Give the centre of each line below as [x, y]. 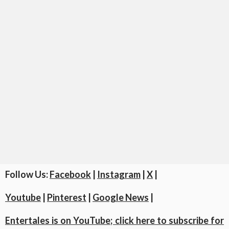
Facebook [70, 175]
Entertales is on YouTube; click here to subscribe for [114, 221]
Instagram [119, 175]
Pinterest [67, 198]
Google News [121, 198]
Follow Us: [27, 175]
